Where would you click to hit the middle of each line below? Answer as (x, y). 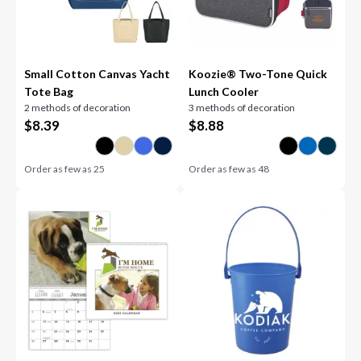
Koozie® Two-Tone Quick (258, 74)
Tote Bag (49, 91)
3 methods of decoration (242, 108)
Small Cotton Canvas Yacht (98, 74)
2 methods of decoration (78, 108)
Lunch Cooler (224, 91)
